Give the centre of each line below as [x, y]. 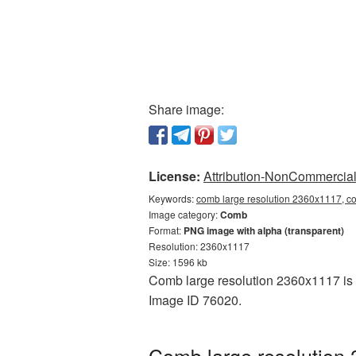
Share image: [186, 109]
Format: [166, 230]
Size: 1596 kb [178, 262]
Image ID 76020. [195, 300]
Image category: [184, 214]
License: [174, 176]
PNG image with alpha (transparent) [264, 230]
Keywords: [172, 198]
